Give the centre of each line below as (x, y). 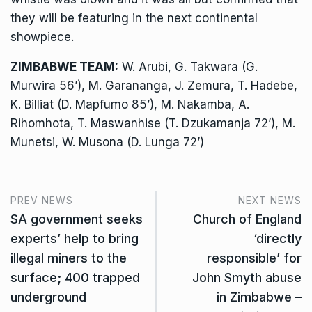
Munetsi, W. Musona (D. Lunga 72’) (107, 142)
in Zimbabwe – (259, 297)
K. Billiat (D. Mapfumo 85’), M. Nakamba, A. (130, 104)
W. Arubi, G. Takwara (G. (188, 67)
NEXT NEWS (270, 200)
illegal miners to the (69, 258)
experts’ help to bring (75, 238)
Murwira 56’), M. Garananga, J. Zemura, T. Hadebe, (154, 85)
